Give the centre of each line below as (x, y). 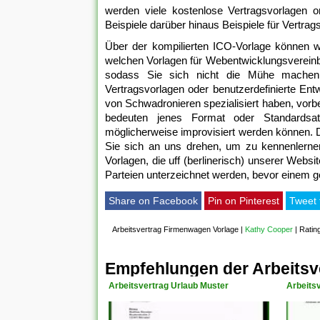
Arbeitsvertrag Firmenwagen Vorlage (175, 230)
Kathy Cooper (269, 230)
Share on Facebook (153, 201)
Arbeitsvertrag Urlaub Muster (169, 286)
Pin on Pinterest (244, 201)
